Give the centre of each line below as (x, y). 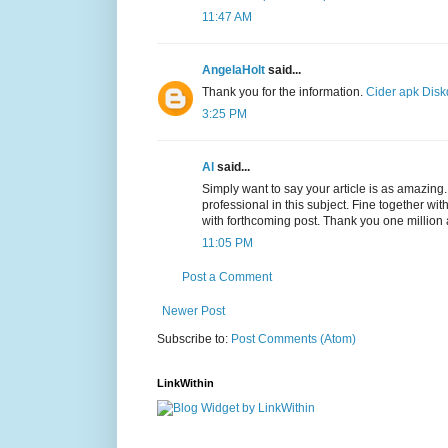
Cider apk (392, 91)
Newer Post (193, 310)
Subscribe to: (194, 338)
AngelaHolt (233, 69)
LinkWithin (185, 382)
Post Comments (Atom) (293, 338)
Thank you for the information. (284, 91)
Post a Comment (227, 276)
